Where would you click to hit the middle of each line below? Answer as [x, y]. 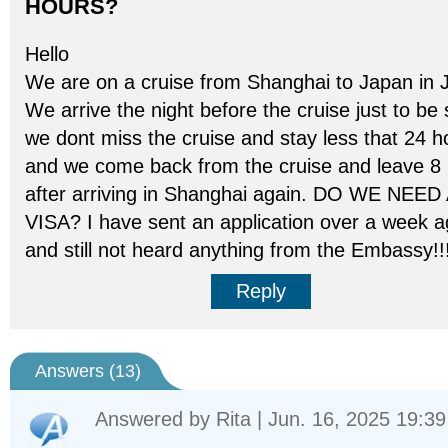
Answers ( [75, 371]
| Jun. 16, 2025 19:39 [348, 419]
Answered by [155, 419]
